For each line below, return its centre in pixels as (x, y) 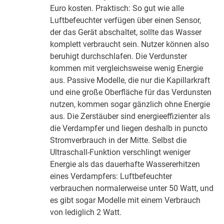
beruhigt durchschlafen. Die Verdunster (119, 56)
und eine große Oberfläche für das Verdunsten (131, 92)
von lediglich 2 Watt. (86, 212)
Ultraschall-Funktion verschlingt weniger (120, 152)
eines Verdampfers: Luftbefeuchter (111, 176)
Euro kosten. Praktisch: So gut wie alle (117, 8)
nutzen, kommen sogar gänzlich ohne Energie (130, 104)
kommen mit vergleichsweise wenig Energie (127, 68)
